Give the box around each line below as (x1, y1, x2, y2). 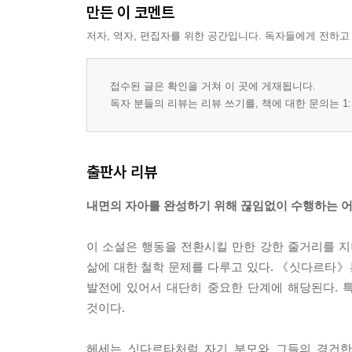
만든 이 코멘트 (86, 2, 174, 23)
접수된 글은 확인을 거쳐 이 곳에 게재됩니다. (110, 80, 316, 93)
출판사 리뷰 (86, 162, 157, 182)
